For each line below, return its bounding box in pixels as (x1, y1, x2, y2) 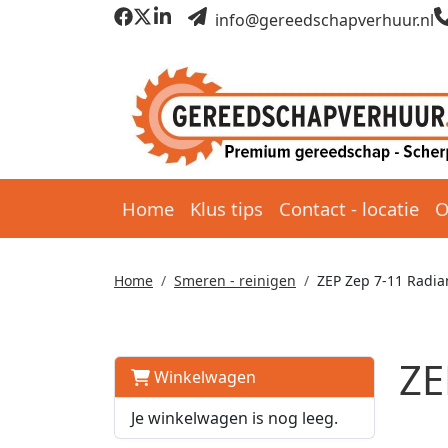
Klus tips (190, 196, 263, 221)
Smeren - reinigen (174, 271, 296, 290)
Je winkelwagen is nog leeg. (131, 407, 338, 429)
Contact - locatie (279, 196, 419, 221)
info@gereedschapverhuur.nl (210, 8, 434, 31)
